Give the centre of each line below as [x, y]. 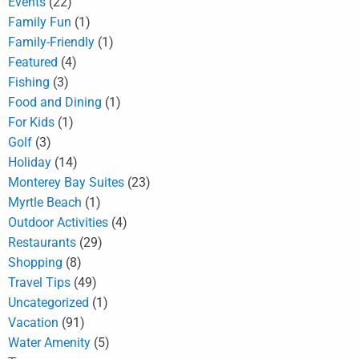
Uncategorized [48, 303]
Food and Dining [55, 103]
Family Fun [40, 22]
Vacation [33, 323]
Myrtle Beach [45, 203]
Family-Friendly [51, 42]
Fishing [29, 83]
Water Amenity [49, 343]
